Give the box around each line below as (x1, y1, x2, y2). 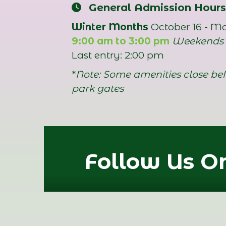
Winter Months (72, 21, 148, 33)
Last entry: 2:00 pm (72, 49, 164, 61)
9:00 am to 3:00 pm (72, 35, 169, 47)
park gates (72, 83, 124, 94)
